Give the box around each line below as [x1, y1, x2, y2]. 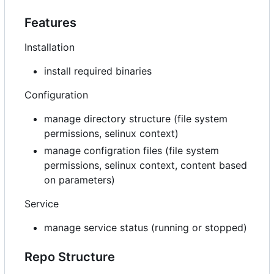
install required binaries [44, 64, 152, 77]
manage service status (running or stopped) [44, 221, 247, 234]
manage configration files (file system [44, 144, 219, 157]
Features [24, 15, 76, 30]
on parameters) [44, 173, 115, 186]
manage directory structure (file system [44, 112, 228, 125]
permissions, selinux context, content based [44, 158, 247, 171]
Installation [24, 40, 75, 53]
